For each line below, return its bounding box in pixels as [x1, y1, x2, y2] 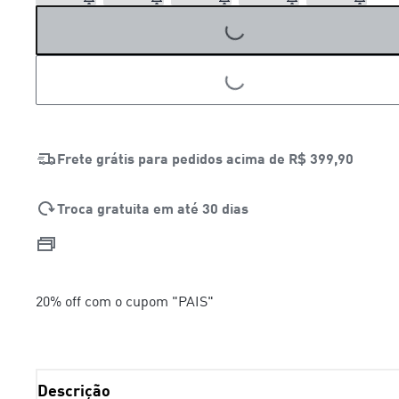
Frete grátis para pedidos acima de [57, 149, 289, 167]
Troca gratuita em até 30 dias [57, 199, 248, 216]
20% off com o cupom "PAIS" [36, 291, 214, 310]
